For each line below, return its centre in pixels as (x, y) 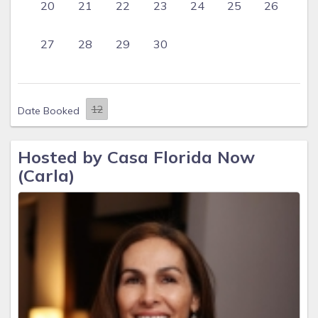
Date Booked (49, 111)
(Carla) (46, 175)
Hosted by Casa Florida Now (136, 157)
